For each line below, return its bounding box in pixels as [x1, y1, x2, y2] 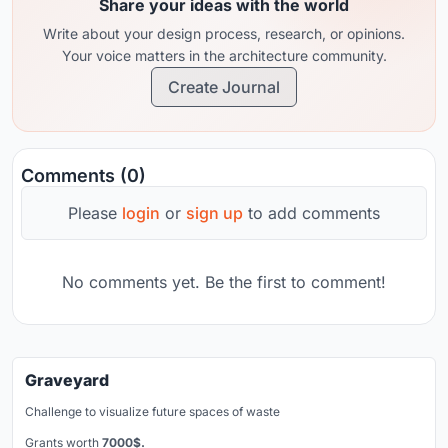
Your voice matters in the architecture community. [61, 46, 387, 64]
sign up [186, 202, 243, 223]
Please [68, 202, 122, 223]
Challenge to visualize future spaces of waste [25, 403, 280, 419]
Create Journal [168, 76, 280, 97]
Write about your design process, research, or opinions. [43, 24, 405, 42]
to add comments [243, 202, 380, 223]
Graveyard [25, 369, 109, 390]
